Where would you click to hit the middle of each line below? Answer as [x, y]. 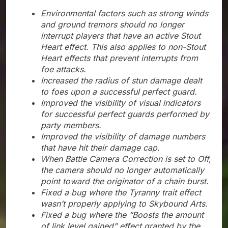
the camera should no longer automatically [122, 170]
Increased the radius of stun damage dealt [121, 81]
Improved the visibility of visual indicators [121, 103]
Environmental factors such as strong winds [124, 13]
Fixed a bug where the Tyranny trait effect [121, 193]
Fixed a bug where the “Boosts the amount [122, 215]
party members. [71, 125]
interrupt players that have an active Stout [121, 36]
